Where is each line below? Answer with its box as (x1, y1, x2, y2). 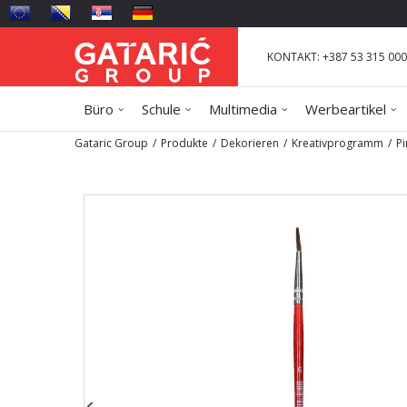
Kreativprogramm (292, 135, 383, 151)
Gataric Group (74, 135, 148, 151)
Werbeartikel (305, 100, 386, 118)
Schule (142, 100, 181, 118)
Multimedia (209, 100, 277, 118)
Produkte (161, 135, 208, 151)
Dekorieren (221, 135, 279, 151)
